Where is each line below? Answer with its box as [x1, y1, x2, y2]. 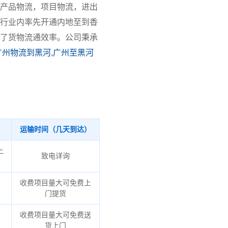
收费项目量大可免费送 [19, 211, 91, 219]
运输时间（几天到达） [19, 125, 91, 134]
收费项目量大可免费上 [19, 179, 91, 187]
